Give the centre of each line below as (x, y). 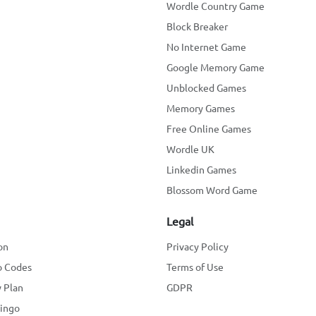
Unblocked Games (206, 87)
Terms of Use (195, 267)
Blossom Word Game (212, 190)
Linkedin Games (201, 169)
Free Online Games (209, 128)
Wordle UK (190, 149)
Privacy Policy (197, 246)
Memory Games (201, 108)
